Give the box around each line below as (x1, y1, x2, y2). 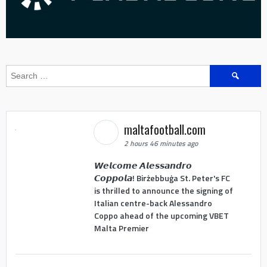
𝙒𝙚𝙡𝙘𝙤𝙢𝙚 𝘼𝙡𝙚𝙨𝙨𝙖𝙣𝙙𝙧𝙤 (94, 159, 192, 172)
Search (209, 64, 237, 77)
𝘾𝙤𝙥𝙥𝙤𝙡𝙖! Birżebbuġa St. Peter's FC (94, 172, 230, 185)
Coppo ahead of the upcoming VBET (94, 209, 229, 222)
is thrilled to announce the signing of (94, 184, 233, 197)
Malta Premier (94, 222, 149, 235)
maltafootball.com (123, 120, 209, 138)
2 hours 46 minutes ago (123, 137, 198, 149)
